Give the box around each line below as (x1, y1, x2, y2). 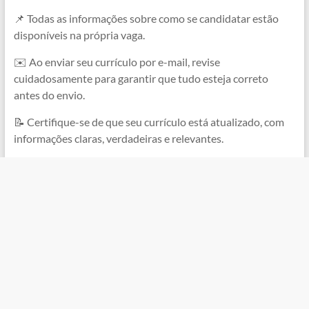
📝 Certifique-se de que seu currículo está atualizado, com (13, 115, 284, 129)
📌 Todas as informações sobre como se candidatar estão (13, 12, 279, 26)
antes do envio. (13, 88, 85, 102)
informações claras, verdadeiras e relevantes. (13, 132, 223, 146)
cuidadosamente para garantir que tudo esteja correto (13, 72, 268, 86)
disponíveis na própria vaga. (13, 28, 145, 42)
